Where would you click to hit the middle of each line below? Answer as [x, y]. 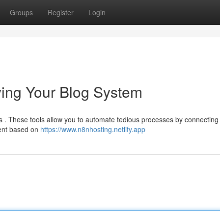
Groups [21, 12]
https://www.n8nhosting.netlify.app [93, 129]
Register [61, 12]
